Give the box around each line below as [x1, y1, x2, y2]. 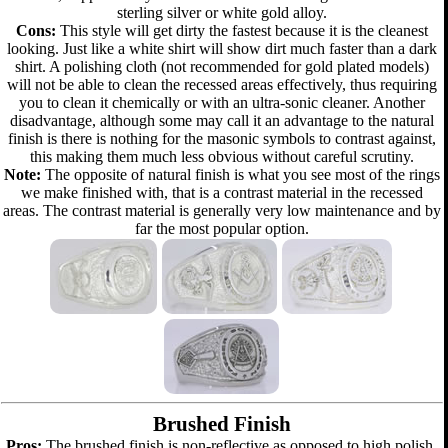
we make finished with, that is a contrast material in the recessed [20, 184, 423, 201]
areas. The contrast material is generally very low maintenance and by [2, 202, 441, 219]
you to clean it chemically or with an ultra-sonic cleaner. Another [18, 94, 425, 111]
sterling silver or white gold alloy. [116, 4, 327, 21]
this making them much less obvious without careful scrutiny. [29, 148, 414, 165]
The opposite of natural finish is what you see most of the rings [40, 166, 440, 183]
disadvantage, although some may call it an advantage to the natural [9, 112, 434, 129]
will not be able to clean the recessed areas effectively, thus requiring [6, 76, 437, 93]
